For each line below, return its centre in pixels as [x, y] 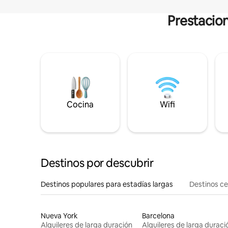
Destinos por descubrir [97, 163]
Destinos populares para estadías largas [107, 184]
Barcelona [158, 216]
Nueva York [59, 216]
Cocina [80, 105]
